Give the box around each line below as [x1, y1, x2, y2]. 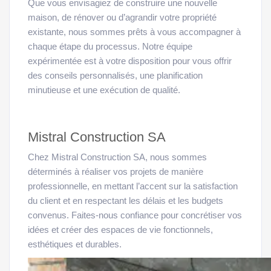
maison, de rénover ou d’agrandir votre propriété [28, 13, 217, 23]
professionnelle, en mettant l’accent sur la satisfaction [28, 181, 238, 192]
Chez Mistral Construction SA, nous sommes [28, 152, 207, 163]
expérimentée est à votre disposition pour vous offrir [28, 56, 232, 67]
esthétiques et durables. [28, 240, 122, 250]
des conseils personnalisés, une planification [28, 71, 203, 81]
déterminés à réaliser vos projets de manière [28, 167, 203, 177]
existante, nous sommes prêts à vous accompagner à [28, 27, 241, 38]
